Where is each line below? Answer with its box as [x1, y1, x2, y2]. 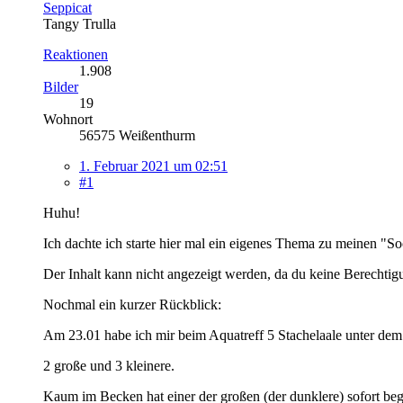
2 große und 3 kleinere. [43, 357, 175, 373]
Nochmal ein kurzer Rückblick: [43, 296, 221, 312]
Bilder [43, 78, 78, 94]
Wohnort [43, 111, 93, 127]
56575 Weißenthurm [79, 127, 195, 143]
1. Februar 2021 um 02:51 [79, 157, 228, 174]
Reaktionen [43, 46, 108, 62]
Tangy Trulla [43, 15, 116, 31]
